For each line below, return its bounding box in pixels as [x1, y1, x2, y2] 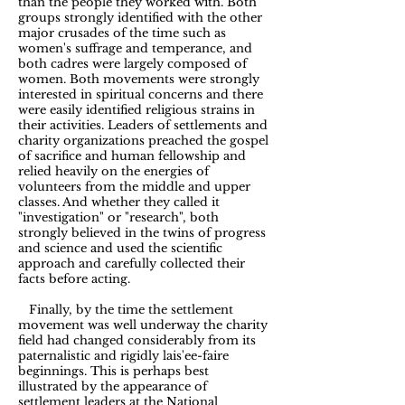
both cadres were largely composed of [18, 56, 247, 71]
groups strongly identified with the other [18, 10, 262, 25]
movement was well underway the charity [18, 317, 268, 333]
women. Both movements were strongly [18, 71, 259, 87]
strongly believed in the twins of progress [18, 225, 266, 240]
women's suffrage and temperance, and [18, 41, 252, 56]
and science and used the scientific [18, 240, 222, 256]
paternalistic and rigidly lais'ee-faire [18, 348, 229, 363]
